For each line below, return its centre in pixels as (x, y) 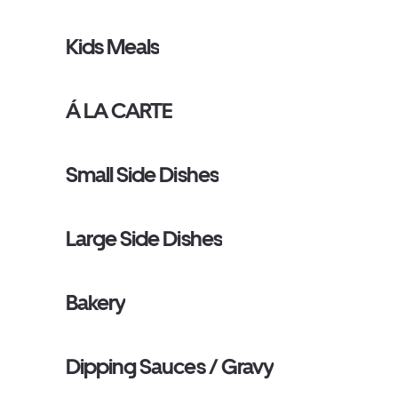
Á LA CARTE (119, 111)
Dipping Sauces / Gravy (170, 366)
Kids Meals (113, 47)
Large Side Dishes (144, 239)
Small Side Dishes (142, 175)
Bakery (96, 302)
